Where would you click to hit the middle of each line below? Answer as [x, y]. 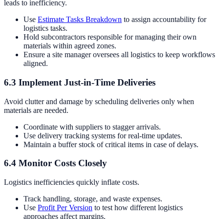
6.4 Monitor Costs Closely [55, 163]
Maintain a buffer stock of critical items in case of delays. [111, 144]
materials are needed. [36, 110]
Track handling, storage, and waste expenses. [93, 199]
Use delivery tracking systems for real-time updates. [103, 135]
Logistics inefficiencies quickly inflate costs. [72, 182]
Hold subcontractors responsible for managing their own [110, 37]
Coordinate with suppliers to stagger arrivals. [92, 127]
